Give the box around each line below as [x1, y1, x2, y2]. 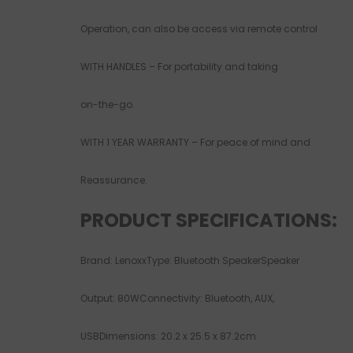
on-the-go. [80, 98, 135, 112]
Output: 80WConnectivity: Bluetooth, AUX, [80, 292, 274, 306]
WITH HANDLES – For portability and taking [80, 60, 278, 74]
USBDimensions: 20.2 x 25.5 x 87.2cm [80, 329, 256, 344]
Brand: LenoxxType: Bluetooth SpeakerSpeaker [80, 254, 299, 268]
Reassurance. [80, 173, 147, 188]
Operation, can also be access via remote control [80, 22, 318, 36]
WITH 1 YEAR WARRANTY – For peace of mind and [80, 136, 310, 150]
